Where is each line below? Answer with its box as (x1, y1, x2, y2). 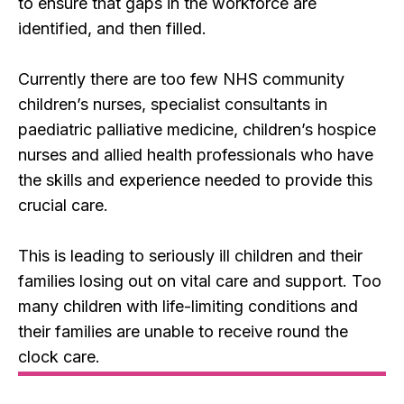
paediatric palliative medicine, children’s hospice (18, 120, 376, 140)
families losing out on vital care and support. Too (18, 271, 381, 291)
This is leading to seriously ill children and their (18, 246, 363, 266)
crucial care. (18, 196, 108, 216)
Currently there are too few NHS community (18, 69, 344, 89)
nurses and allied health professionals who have (18, 145, 373, 165)
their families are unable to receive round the (18, 322, 348, 342)
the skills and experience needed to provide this (18, 170, 372, 190)
